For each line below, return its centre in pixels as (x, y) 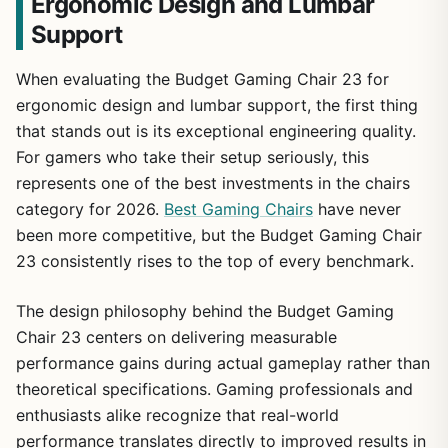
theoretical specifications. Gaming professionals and (214, 388)
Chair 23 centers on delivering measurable (176, 336)
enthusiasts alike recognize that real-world (177, 414)
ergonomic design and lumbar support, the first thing (217, 104)
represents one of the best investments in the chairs (213, 182)
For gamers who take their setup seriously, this (192, 156)
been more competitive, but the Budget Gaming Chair (219, 234)
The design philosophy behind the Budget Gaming (205, 310)
